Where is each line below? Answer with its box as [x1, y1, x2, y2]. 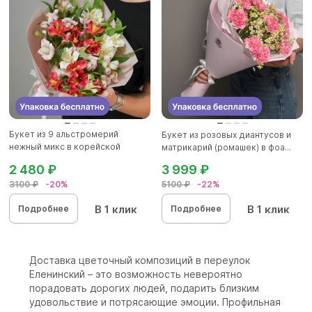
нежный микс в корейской [9, 141, 120, 153]
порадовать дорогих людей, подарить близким [29, 282, 259, 295]
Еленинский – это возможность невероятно [29, 268, 242, 281]
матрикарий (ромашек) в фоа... [162, 142, 291, 153]
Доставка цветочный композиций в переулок [29, 254, 250, 267]
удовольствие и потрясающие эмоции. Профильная [29, 296, 281, 309]
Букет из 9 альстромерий [9, 129, 118, 140]
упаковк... [9, 154, 50, 165]
